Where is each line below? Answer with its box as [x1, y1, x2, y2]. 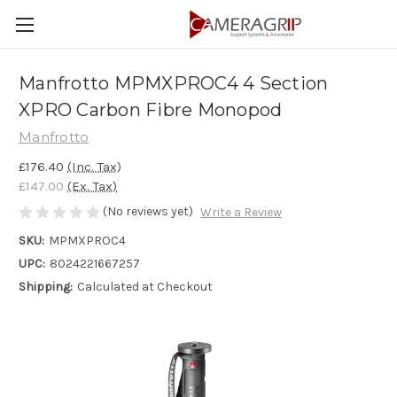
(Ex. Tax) [67, 177, 117, 194]
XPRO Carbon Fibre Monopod [19, 99, 283, 121]
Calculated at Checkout [76, 279, 213, 295]
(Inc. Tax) [67, 158, 121, 175]
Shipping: [19, 279, 73, 295]
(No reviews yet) [103, 203, 193, 219]
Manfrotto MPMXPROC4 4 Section [19, 73, 329, 95]
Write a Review [199, 205, 282, 221]
